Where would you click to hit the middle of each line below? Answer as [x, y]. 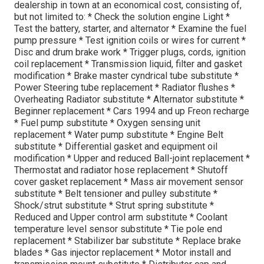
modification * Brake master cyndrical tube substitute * [126, 75]
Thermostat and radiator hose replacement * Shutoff [121, 170]
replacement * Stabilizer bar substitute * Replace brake [128, 240]
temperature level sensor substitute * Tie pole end [118, 229]
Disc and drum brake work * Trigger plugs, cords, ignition [130, 52]
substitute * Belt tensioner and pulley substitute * [116, 193]
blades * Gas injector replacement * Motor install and [123, 252]
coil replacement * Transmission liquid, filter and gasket [128, 64]
